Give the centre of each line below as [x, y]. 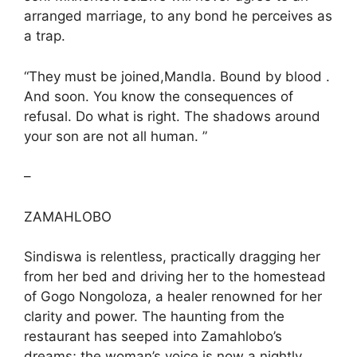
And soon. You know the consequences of [159, 96]
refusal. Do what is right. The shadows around [172, 116]
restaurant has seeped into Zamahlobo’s [153, 336]
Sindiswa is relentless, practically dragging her [172, 257]
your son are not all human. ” [116, 136]
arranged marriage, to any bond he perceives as [178, 16]
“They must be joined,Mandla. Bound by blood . [177, 76]
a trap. [45, 36]
